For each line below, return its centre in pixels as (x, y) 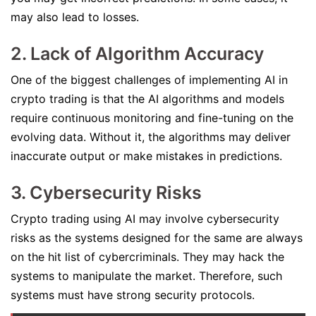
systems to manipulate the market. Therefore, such (146, 276)
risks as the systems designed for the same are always (157, 238)
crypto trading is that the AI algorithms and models (147, 99)
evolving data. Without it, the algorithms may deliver (151, 137)
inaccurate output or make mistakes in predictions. (148, 156)
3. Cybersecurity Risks (106, 193)
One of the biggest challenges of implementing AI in (149, 80)
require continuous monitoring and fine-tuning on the (152, 118)
